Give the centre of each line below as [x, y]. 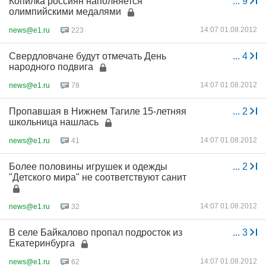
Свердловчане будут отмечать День [88, 56]
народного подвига [51, 67]
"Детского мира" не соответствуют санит [98, 177]
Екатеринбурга [42, 243]
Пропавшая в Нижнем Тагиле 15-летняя [98, 111]
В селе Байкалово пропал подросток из [96, 232]
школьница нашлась [54, 122]
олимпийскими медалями [65, 12]
